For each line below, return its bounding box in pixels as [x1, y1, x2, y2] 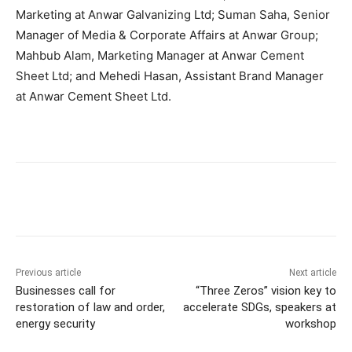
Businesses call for [16, 284, 115, 299]
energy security [16, 317, 95, 332]
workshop [284, 317, 336, 332]
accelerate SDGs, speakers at [182, 300, 336, 315]
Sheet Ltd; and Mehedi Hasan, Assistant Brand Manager [16, 68, 324, 84]
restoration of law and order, [16, 300, 165, 315]
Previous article [16, 267, 81, 279]
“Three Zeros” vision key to [195, 284, 336, 299]
